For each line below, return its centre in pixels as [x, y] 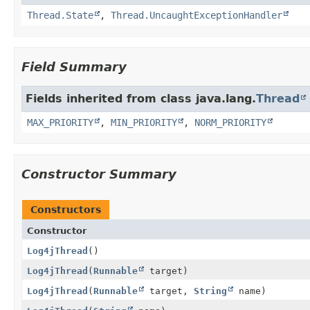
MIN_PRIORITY [144, 122]
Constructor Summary [99, 174]
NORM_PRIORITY [230, 122]
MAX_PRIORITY [60, 122]
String [210, 291]
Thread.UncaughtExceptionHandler [197, 15]
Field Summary [74, 66]
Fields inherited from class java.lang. [141, 98]
